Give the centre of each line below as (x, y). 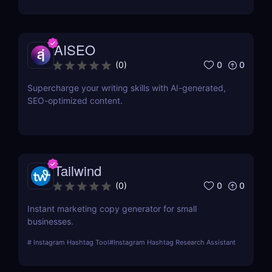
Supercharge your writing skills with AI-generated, (127, 88)
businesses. (50, 222)
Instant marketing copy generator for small (112, 209)
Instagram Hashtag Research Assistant (175, 243)
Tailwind (78, 171)
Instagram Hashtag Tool (70, 243)
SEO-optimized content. (75, 101)
